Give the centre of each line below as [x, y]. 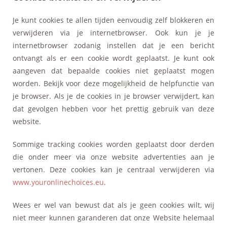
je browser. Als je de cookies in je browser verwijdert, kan [113, 96]
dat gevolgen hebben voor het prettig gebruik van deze [113, 108]
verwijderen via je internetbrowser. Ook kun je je [113, 32]
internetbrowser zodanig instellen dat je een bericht [113, 45]
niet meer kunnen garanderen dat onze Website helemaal [113, 217]
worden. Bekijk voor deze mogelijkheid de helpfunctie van [113, 83]
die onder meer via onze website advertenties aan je [113, 157]
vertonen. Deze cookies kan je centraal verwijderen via [113, 169]
